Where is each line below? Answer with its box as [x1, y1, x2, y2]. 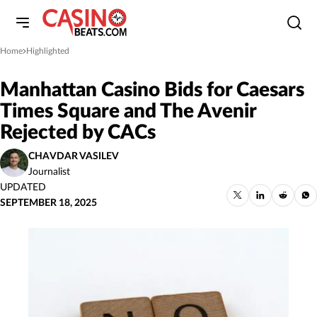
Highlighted [26, 47, 69, 55]
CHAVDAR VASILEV [28, 151, 119, 161]
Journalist [28, 167, 70, 177]
